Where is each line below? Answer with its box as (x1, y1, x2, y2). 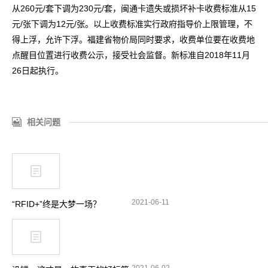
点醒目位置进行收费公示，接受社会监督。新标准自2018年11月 (12, 50, 250, 60)
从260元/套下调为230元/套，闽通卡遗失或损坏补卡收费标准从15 (12, 4, 256, 13)
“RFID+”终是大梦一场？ (12, 199, 101, 209)
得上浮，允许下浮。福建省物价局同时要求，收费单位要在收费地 (12, 35, 255, 44)
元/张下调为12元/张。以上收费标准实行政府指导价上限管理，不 (12, 19, 252, 29)
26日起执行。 (12, 66, 63, 75)
